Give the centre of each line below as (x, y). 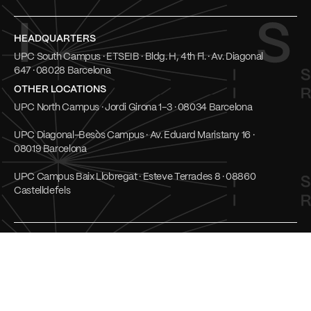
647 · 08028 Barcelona (62, 71)
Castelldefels (42, 191)
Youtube (32, 289)
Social (27, 250)
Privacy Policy (105, 289)
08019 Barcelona (50, 150)
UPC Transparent (112, 250)
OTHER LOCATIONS (60, 90)
